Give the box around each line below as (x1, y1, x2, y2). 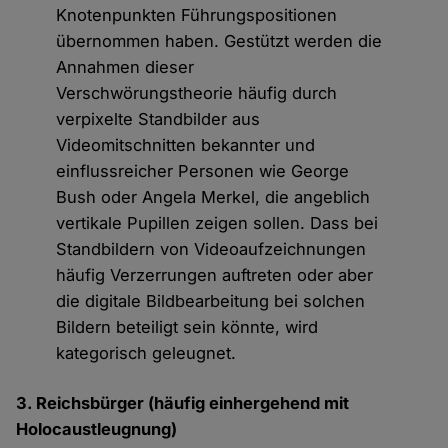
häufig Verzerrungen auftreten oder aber (56, 265, 374, 286)
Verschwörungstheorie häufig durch (56, 83, 338, 104)
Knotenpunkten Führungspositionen (56, 5, 338, 26)
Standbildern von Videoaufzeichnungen (56, 239, 367, 260)
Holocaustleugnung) (16, 419, 178, 440)
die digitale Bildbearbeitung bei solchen (56, 291, 366, 312)
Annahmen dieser (56, 57, 195, 78)
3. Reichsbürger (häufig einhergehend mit (16, 393, 350, 414)
